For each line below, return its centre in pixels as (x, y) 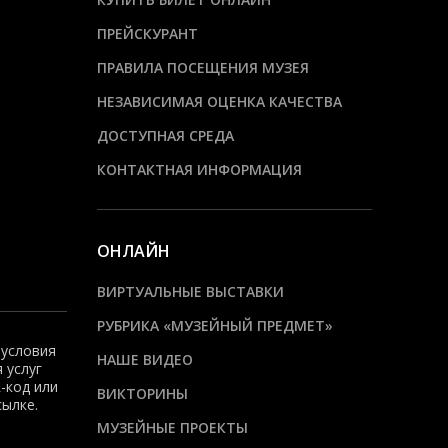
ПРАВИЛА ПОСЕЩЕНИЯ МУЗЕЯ (202, 68)
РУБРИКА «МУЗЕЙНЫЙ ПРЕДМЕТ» (214, 326)
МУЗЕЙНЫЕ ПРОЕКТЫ (172, 428)
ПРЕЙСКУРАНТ (147, 34)
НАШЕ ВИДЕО (144, 360)
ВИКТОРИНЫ (142, 394)
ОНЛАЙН (133, 251)
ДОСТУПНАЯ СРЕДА (165, 136)
